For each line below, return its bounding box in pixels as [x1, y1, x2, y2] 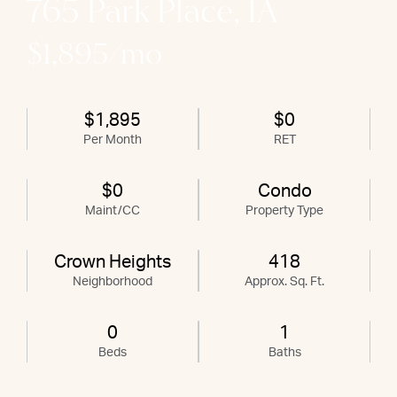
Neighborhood [73, 275, 152, 288]
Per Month [83, 133, 142, 146]
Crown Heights [54, 253, 171, 271]
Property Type [245, 204, 323, 217]
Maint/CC [85, 204, 140, 217]
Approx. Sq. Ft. [245, 275, 324, 288]
